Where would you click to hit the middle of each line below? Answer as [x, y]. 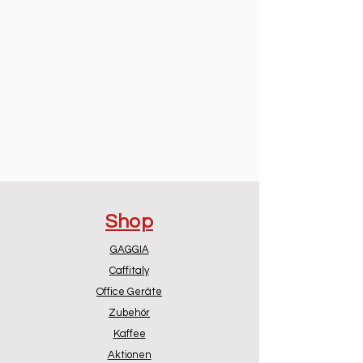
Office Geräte [129, 292]
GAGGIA [129, 250]
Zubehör [129, 313]
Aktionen [129, 355]
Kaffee [129, 334]
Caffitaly [129, 271]
